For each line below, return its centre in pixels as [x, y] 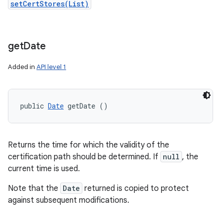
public [34, 106]
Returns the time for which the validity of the [89, 145]
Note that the [34, 188]
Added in [22, 67]
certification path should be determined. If [84, 157]
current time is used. [44, 169]
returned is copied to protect [136, 188]
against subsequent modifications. [69, 200]
